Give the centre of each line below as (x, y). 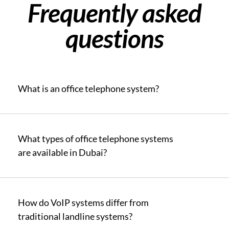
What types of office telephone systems (96, 139)
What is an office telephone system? (88, 88)
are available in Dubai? (62, 152)
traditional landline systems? (75, 216)
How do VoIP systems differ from (83, 202)
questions (114, 38)
